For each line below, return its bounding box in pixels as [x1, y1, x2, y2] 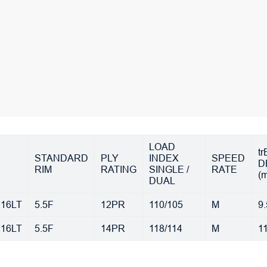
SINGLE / [148, 163, 189, 176]
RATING [100, 163, 136, 176]
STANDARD [34, 151, 88, 164]
